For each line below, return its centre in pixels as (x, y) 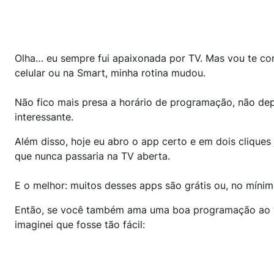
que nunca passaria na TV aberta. (92, 156)
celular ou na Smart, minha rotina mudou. (110, 72)
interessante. (44, 117)
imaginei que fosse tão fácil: (80, 224)
